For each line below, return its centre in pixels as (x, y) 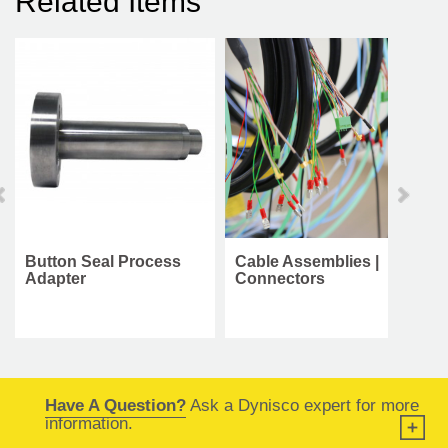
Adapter (55, 278)
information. (89, 423)
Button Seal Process (103, 261)
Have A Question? (115, 405)
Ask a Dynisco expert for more (302, 405)
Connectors (280, 278)
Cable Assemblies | (307, 261)
